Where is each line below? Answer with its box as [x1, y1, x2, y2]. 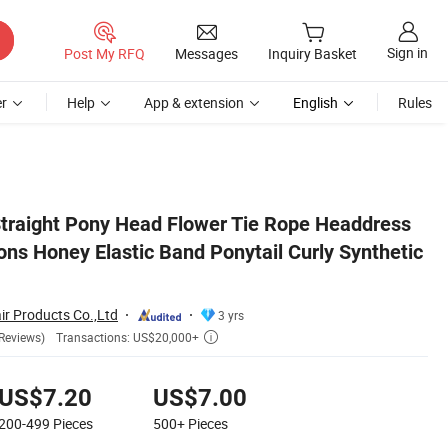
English [293, 93, 338, 112]
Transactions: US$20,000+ [56, 329, 199, 346]
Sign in [387, 43, 428, 63]
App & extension [144, 93, 244, 112]
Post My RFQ [64, 43, 145, 63]
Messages [175, 43, 238, 63]
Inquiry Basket [268, 44, 357, 64]
